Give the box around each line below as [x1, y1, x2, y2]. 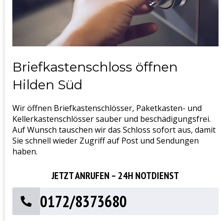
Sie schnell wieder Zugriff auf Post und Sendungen [12, 135, 199, 146]
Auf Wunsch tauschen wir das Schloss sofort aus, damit [12, 124, 216, 135]
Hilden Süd [12, 76, 82, 93]
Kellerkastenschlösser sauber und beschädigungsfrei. [12, 113, 211, 124]
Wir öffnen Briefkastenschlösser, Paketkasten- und [12, 102, 202, 113]
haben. [12, 146, 37, 157]
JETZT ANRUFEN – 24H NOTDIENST [52, 169, 179, 182]
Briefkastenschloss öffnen [12, 59, 178, 75]
